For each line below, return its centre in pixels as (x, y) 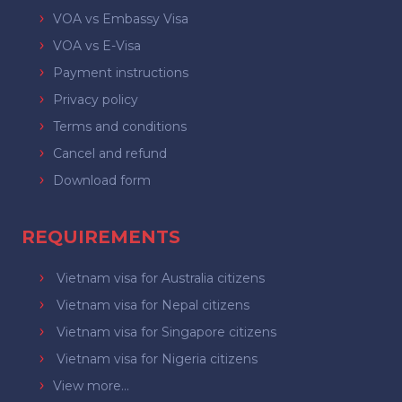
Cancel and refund (109, 153)
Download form (101, 180)
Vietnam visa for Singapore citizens (166, 332)
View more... (91, 385)
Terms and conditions (119, 126)
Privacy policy (95, 99)
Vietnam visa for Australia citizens (160, 278)
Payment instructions (120, 72)
